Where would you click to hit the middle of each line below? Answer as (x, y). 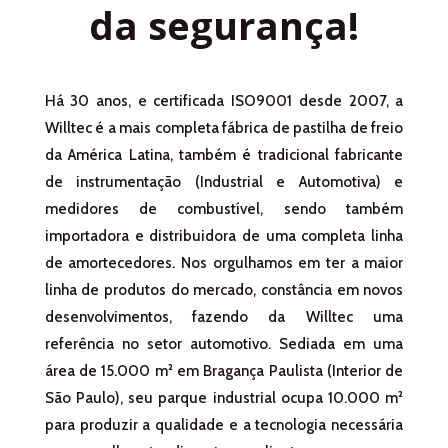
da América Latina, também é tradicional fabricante (224, 154)
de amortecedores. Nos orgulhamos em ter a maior (224, 262)
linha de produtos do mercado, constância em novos (224, 289)
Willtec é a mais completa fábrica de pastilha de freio (224, 127)
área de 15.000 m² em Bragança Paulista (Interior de (224, 370)
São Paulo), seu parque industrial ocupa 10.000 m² (224, 397)
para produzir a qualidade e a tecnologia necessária (224, 424)
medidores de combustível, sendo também (224, 208)
